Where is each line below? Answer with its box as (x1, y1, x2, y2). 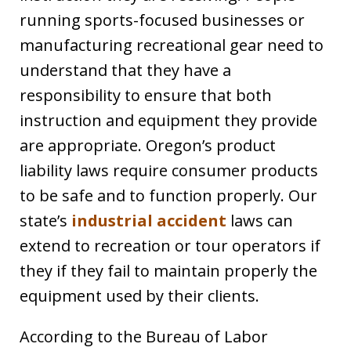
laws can (226, 210, 293, 232)
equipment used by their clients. (20, 285, 259, 307)
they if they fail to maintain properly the (20, 260, 317, 282)
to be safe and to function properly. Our (20, 185, 317, 207)
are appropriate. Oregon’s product (20, 135, 276, 157)
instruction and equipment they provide (20, 110, 317, 132)
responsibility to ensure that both (20, 85, 272, 107)
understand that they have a (20, 60, 231, 81)
